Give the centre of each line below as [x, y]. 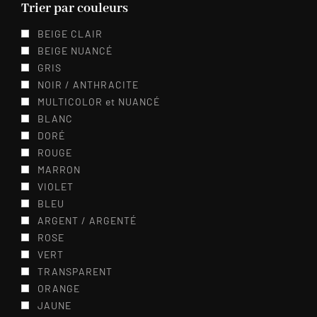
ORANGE [59, 288]
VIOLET [56, 186]
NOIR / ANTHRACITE [88, 85]
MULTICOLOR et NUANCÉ [99, 102]
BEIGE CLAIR [70, 34]
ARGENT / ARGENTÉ [87, 220]
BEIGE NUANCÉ [75, 51]
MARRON [59, 169]
